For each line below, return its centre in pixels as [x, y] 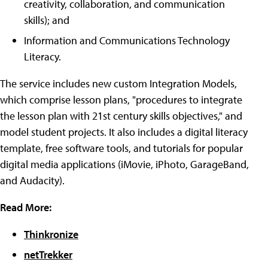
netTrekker [48, 255]
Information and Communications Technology [127, 41]
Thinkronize [51, 234]
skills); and [47, 20]
